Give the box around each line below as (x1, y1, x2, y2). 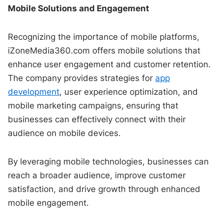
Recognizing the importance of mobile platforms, (8, 31, 200, 42)
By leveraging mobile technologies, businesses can (8, 156, 209, 166)
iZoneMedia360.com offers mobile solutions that (8, 45, 201, 55)
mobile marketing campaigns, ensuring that (8, 100, 179, 110)
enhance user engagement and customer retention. (8, 59, 211, 69)
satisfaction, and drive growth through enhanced (8, 184, 201, 194)
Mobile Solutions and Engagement (8, 3, 150, 13)
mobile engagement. (8, 197, 89, 208)
